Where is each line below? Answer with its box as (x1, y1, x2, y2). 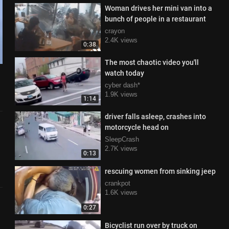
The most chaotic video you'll (104, 58, 199, 66)
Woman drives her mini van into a (104, 4, 212, 12)
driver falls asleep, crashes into (104, 112, 206, 121)
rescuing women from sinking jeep (104, 167, 216, 175)
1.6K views (104, 188, 138, 196)
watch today (104, 69, 144, 77)
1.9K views (104, 90, 138, 98)
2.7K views (104, 145, 138, 153)
